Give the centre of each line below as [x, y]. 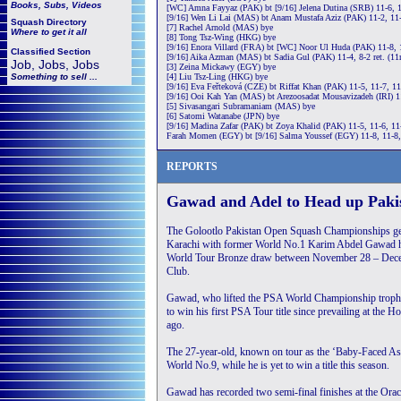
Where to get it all [49, 32]
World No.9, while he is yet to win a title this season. [278, 365]
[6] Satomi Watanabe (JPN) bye [223, 116]
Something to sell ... [54, 77]
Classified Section [51, 51]
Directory [67, 22]
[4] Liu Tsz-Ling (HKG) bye [217, 77]
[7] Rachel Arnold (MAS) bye [220, 27]
